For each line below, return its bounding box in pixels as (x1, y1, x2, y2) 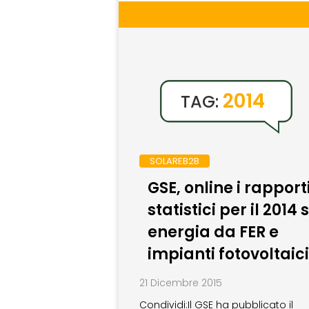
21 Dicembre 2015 (139, 276, 222, 290)
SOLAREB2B (150, 154, 199, 168)
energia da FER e (147, 221, 279, 243)
